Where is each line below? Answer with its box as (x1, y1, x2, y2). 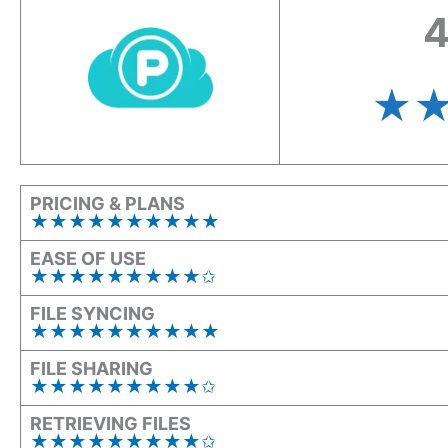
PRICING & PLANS (30, 192, 185, 214)
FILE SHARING (30, 357, 153, 379)
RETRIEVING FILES (30, 412, 191, 434)
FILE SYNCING (30, 302, 155, 324)
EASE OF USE (30, 247, 146, 269)
